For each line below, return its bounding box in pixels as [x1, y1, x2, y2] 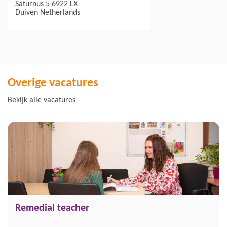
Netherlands [40, 9, 80, 17]
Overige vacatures [8, 77, 98, 89]
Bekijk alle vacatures [8, 96, 75, 104]
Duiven [15, 9, 38, 17]
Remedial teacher [15, 203, 89, 213]
